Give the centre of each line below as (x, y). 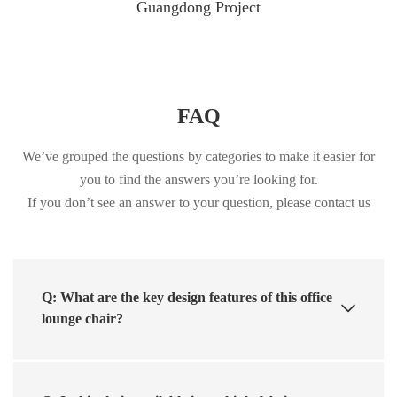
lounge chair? (82, 318)
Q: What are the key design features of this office (187, 297)
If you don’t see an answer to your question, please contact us (198, 202)
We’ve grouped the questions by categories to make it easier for (198, 156)
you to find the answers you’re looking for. (198, 179)
